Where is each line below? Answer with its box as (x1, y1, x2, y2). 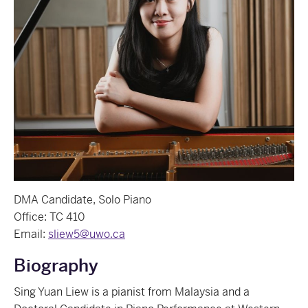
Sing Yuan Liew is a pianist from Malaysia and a (14, 285, 250, 299)
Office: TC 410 (14, 210, 85, 224)
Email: (14, 227, 48, 241)
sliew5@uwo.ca (48, 227, 125, 241)
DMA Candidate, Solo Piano (14, 192, 151, 207)
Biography (14, 255, 98, 276)
